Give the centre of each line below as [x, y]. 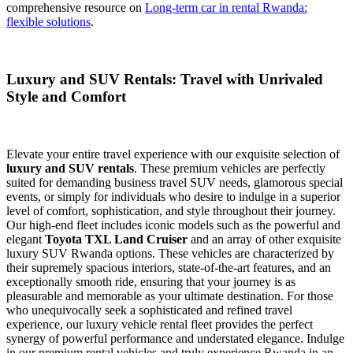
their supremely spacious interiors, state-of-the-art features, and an [169, 267]
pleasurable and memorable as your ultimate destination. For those [170, 295]
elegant [26, 239]
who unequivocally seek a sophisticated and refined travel [149, 310]
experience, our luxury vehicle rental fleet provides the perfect [160, 324]
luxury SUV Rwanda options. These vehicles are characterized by [170, 253]
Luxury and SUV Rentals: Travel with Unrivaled [165, 79]
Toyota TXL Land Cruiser [116, 239]
